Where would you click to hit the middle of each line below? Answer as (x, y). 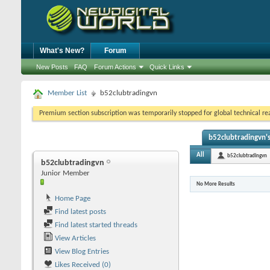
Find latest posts (80, 212)
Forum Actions (115, 67)
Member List (67, 93)
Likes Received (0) (82, 265)
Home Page (72, 199)
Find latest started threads (95, 225)
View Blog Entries (81, 252)
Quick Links (167, 67)
